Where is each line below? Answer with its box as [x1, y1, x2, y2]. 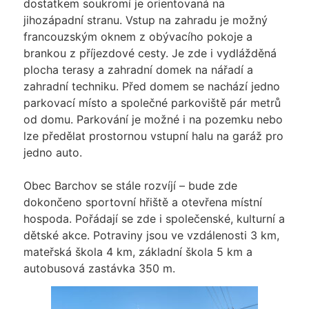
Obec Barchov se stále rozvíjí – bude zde [23, 178, 237, 192]
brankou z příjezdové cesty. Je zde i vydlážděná [23, 46, 277, 60]
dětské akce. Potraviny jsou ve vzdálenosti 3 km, [23, 228, 279, 242]
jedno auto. [23, 145, 82, 159]
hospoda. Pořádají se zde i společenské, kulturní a [23, 211, 285, 226]
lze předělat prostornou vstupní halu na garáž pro [23, 128, 283, 143]
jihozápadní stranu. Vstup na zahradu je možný [23, 12, 268, 27]
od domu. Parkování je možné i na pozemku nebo [23, 112, 283, 126]
